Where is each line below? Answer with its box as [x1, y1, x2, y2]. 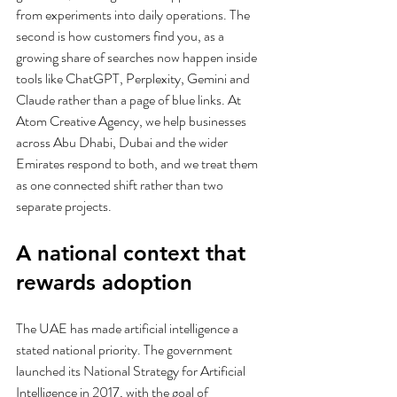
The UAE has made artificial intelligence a [16, 318, 241, 339]
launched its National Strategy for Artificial [16, 361, 248, 381]
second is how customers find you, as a [16, 26, 227, 46]
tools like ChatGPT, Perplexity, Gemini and [16, 68, 253, 89]
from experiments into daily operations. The [16, 4, 253, 25]
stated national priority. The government [16, 339, 235, 360]
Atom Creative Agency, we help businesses [16, 111, 249, 131]
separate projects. [16, 196, 112, 216]
